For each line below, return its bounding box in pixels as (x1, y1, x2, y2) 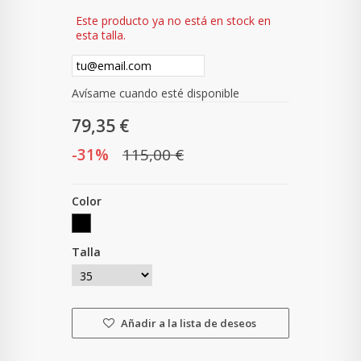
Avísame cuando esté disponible (72, 85, 239, 102)
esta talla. (76, 27, 126, 44)
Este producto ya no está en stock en (76, 13, 271, 29)
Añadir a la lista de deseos (118, 316, 256, 331)
